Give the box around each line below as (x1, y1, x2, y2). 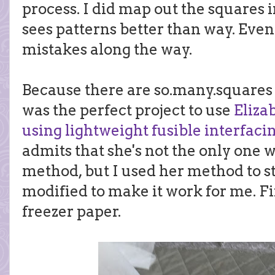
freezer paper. (22, 202, 121, 220)
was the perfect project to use (22, 101, 234, 119)
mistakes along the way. (22, 40, 195, 58)
